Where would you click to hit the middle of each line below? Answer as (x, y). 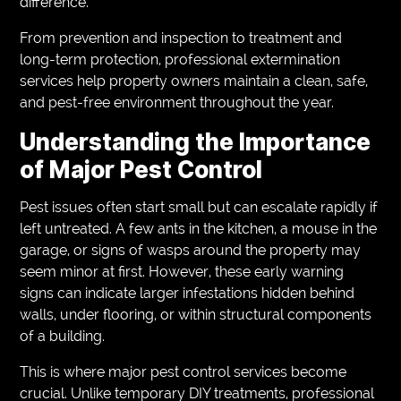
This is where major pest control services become (183, 371)
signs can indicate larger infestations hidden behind (188, 293)
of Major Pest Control (141, 169)
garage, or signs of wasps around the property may (191, 250)
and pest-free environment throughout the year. (177, 102)
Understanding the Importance (196, 141)
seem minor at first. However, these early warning (182, 271)
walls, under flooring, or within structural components (196, 314)
